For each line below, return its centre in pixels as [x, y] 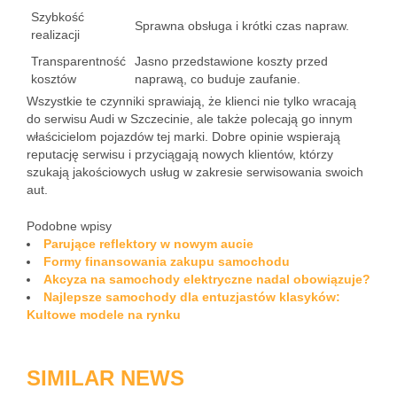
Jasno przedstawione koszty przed [231, 61]
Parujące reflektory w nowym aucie [148, 244]
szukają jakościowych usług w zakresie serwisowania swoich [195, 172]
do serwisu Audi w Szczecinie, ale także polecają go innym [190, 119]
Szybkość [58, 17]
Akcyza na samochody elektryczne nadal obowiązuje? [207, 279]
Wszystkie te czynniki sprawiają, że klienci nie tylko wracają [191, 101]
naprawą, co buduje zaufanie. [218, 79]
